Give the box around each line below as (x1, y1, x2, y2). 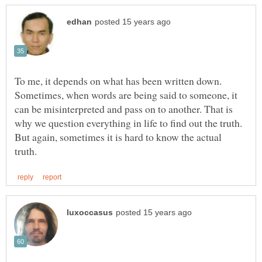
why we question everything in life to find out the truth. (15, 115, 242, 130)
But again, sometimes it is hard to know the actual (15, 129, 222, 144)
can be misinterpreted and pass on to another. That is (15, 101, 233, 116)
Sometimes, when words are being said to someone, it (15, 87, 237, 102)
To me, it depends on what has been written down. (15, 73, 222, 88)
